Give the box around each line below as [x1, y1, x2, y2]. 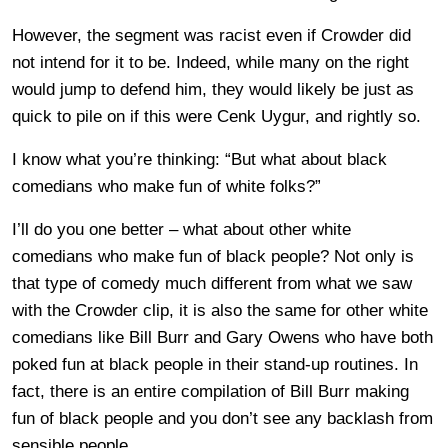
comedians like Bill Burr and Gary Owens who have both [12, 327, 433, 347]
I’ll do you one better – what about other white [12, 219, 351, 239]
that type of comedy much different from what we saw [12, 273, 412, 293]
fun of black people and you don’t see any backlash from [12, 408, 433, 428]
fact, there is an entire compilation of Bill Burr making [12, 381, 409, 401]
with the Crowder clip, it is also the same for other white [12, 300, 428, 320]
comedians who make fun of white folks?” [12, 176, 321, 196]
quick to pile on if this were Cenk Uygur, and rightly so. [12, 106, 421, 126]
